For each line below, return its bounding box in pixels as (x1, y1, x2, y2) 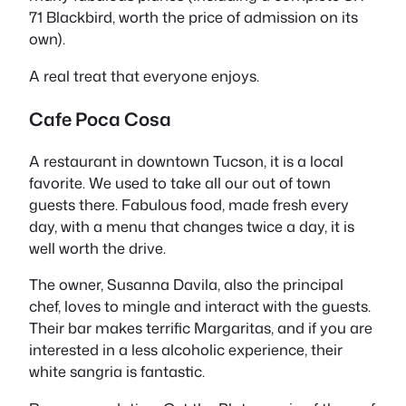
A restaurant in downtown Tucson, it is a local (29, 150, 343, 172)
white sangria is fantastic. (29, 361, 205, 382)
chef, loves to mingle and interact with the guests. (29, 295, 371, 317)
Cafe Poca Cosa (29, 105, 171, 131)
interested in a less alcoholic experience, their (29, 339, 343, 361)
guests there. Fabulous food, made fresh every (29, 194, 349, 216)
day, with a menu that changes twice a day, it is (29, 216, 354, 237)
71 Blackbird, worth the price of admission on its (29, 6, 358, 28)
